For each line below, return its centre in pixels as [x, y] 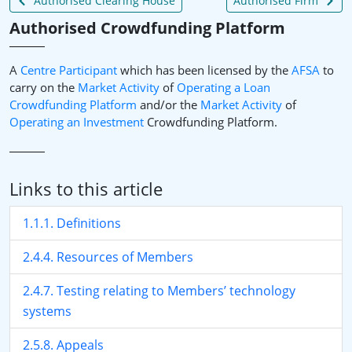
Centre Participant [69, 70]
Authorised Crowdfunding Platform [147, 28]
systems [47, 311]
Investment [114, 122]
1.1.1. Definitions [72, 223]
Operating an [46, 122]
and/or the [169, 104]
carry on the [44, 87]
